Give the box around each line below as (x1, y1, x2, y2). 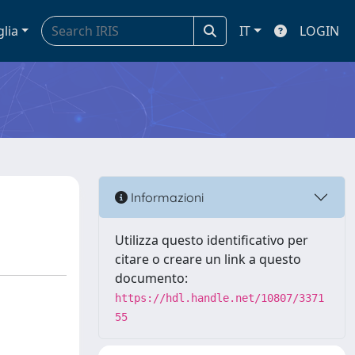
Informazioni (128, 189, 204, 205)
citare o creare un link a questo (115, 250, 301, 268)
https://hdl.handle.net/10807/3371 (115, 292, 324, 304)
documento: (115, 269, 188, 287)
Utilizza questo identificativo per (115, 231, 308, 249)
